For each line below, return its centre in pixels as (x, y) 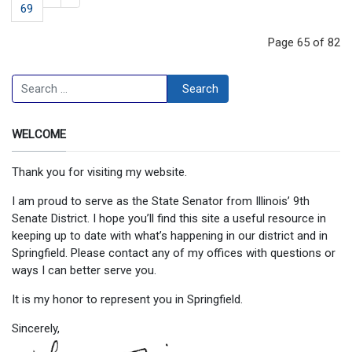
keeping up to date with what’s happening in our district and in (170, 236)
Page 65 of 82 (304, 43)
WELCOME (39, 134)
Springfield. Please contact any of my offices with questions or (174, 253)
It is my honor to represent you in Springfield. (127, 299)
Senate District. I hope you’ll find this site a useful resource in (169, 218)
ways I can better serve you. (84, 270)
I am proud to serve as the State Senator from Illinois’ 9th (161, 201)
